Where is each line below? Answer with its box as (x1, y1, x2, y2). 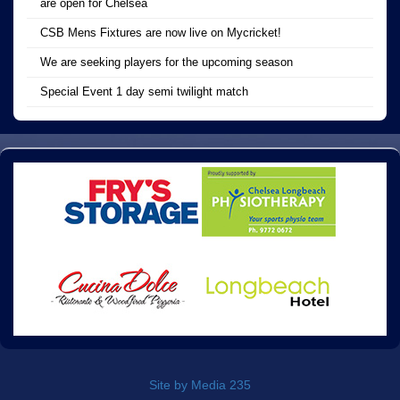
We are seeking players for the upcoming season (40, 54, 293, 69)
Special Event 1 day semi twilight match (40, 84, 248, 98)
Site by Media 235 (149, 377, 251, 392)
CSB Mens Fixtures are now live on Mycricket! (40, 25, 281, 39)
